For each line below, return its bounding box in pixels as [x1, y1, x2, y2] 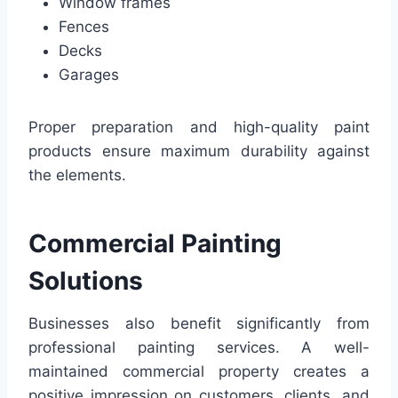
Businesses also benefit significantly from [28, 314, 370, 332]
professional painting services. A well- [28, 338, 370, 356]
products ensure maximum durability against [28, 141, 370, 160]
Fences [59, 17, 109, 36]
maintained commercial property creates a [28, 362, 370, 380]
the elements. [28, 165, 126, 184]
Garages [59, 65, 119, 84]
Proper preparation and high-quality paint [28, 117, 370, 136]
